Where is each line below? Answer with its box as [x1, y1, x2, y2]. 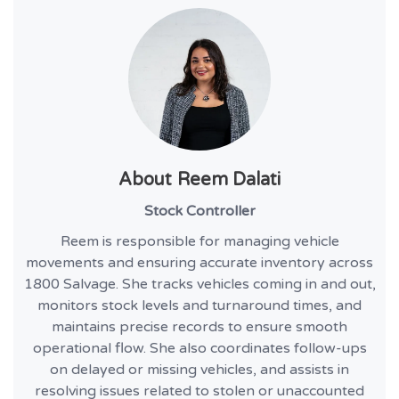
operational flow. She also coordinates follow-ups [32, 338, 367, 357]
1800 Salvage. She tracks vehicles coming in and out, [23, 274, 376, 293]
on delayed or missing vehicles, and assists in [50, 360, 349, 379]
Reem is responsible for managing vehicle [60, 232, 339, 250]
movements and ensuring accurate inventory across [26, 253, 373, 272]
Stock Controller [143, 201, 256, 220]
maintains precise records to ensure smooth [52, 317, 347, 336]
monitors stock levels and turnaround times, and [37, 296, 362, 314]
